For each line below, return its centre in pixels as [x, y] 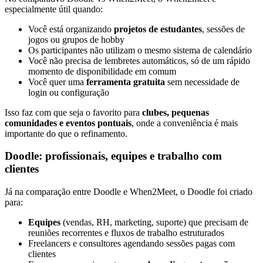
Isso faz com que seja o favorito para [73, 112]
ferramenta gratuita [126, 82]
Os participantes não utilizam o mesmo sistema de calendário [140, 50]
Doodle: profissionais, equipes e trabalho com [113, 156]
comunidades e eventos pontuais [68, 123]
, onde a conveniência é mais [185, 123]
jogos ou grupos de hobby [76, 39]
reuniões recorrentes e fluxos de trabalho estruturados [126, 232]
